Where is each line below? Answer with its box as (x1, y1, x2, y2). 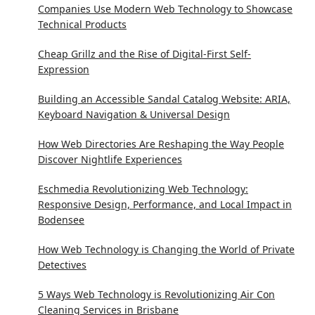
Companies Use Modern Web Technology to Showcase (38, 2, 292, 16)
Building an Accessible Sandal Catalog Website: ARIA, (38, 92, 290, 106)
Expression (38, 63, 89, 77)
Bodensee (38, 213, 84, 227)
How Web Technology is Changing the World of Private (38, 243, 295, 257)
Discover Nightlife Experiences (38, 153, 182, 167)
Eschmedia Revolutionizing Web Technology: (38, 182, 248, 196)
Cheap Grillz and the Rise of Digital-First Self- (38, 47, 251, 61)
